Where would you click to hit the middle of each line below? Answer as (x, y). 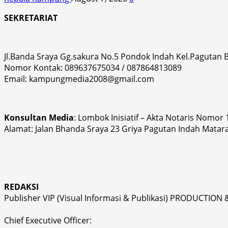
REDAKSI (21, 187)
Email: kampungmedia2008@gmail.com (79, 79)
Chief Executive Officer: (48, 220)
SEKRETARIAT (31, 18)
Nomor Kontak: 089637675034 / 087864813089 (93, 67)
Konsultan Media (39, 117)
